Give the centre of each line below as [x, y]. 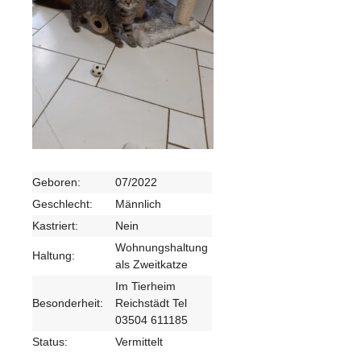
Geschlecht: [62, 203]
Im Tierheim [145, 286]
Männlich [138, 203]
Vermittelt [139, 341]
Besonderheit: [68, 303]
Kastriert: [55, 225]
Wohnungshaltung [162, 247]
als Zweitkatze [151, 264]
